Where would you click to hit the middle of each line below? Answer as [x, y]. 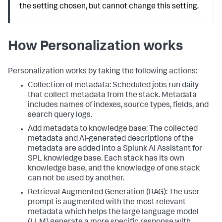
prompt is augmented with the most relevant [107, 203]
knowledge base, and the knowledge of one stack [114, 169]
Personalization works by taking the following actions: [103, 72]
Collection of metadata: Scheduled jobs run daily [113, 86]
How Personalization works [95, 47]
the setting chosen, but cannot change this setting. [109, 7]
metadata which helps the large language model [113, 213]
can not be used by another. [76, 179]
